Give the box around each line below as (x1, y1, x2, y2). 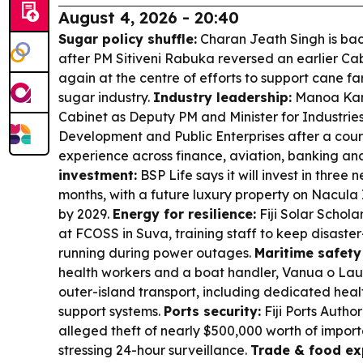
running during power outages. (58, 245, 254, 261)
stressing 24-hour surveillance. (58, 342, 250, 358)
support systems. (58, 303, 164, 319)
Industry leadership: (153, 89, 292, 105)
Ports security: (164, 303, 261, 319)
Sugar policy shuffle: (58, 31, 197, 47)
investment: (58, 167, 137, 183)
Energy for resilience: (113, 206, 256, 222)
